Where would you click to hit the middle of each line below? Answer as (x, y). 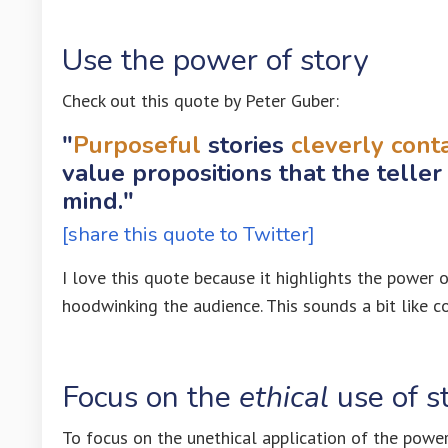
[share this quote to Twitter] (188, 234)
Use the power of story (215, 60)
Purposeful (137, 144)
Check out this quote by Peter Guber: (200, 100)
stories (242, 144)
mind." (98, 200)
